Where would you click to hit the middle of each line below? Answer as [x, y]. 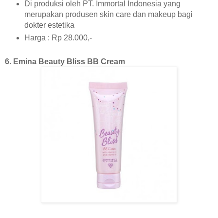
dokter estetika [50, 25]
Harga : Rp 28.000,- [59, 38]
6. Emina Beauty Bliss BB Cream [66, 62]
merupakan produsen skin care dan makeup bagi [108, 15]
